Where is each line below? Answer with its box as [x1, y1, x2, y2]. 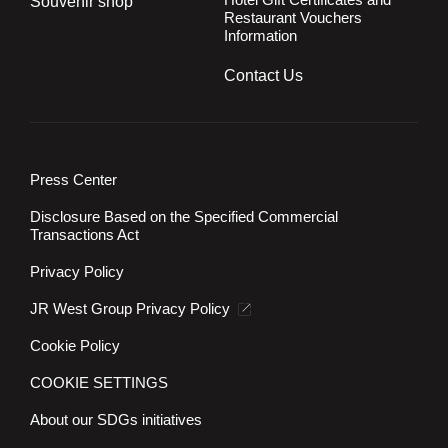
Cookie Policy [29, 337, 120, 355]
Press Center [29, 171, 117, 189]
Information [223, 26, 297, 44]
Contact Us [223, 66, 303, 85]
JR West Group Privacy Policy [29, 300, 230, 318]
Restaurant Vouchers [223, 8, 362, 26]
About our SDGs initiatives [29, 411, 202, 429]
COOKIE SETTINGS [29, 374, 168, 392]
